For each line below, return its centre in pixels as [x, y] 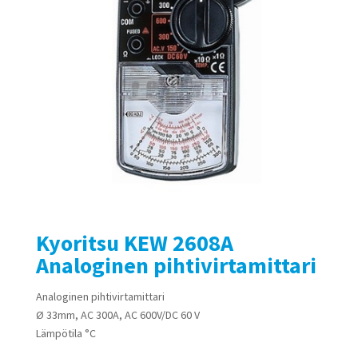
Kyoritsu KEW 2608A [134, 243]
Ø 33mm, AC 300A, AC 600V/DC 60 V [117, 315]
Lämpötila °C [66, 334]
